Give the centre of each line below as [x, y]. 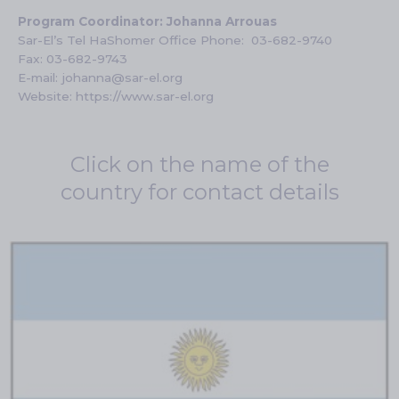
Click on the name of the [199, 164]
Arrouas [251, 21]
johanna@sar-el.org [122, 77]
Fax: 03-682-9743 [73, 59]
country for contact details [199, 192]
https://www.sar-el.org [145, 96]
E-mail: [40, 77]
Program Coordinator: [92, 21]
